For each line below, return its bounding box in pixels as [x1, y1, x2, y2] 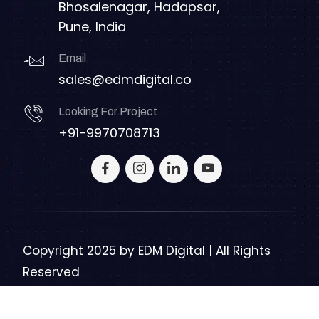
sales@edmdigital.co [58, 70, 192, 88]
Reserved [23, 263, 80, 281]
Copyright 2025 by [23, 241, 138, 259]
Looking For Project [58, 105, 157, 117]
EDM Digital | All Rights [138, 241, 271, 259]
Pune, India [58, 17, 126, 36]
